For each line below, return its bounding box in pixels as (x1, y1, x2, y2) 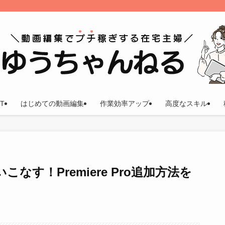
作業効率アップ (100, 99, 149, 107)
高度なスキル (165, 99, 207, 107)
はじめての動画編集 (21, 99, 84, 107)
